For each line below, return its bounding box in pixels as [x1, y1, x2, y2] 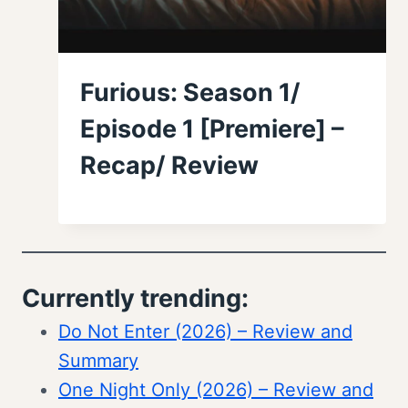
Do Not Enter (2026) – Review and [58, 320, 352, 342]
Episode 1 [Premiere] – [80, 113, 344, 144]
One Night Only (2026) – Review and [58, 378, 373, 401]
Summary [58, 349, 138, 372]
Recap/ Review [80, 149, 259, 180]
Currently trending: [22, 282, 249, 313]
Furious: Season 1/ [80, 76, 301, 107]
